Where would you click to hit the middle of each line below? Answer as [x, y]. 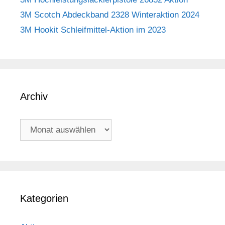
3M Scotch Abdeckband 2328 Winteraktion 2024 [110, 15]
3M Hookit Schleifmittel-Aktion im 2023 [93, 30]
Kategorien [44, 198]
